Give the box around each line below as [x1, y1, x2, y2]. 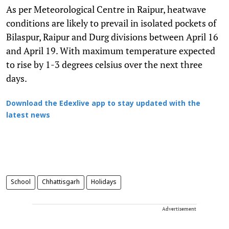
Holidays [91, 178, 117, 186]
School [11, 178, 31, 186]
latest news [6, 111, 50, 120]
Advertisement [162, 205, 196, 212]
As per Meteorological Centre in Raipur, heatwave [6, 3, 206, 15]
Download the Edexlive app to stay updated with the [6, 99, 200, 108]
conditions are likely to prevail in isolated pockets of [6, 16, 216, 29]
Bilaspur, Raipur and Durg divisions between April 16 [6, 30, 218, 43]
